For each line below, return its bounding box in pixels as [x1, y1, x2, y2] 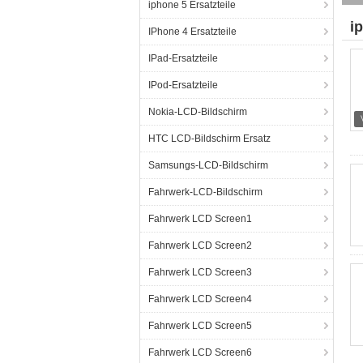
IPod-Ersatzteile [148, 79, 218, 91]
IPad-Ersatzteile [148, 53, 218, 64]
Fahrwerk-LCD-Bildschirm [148, 186, 263, 198]
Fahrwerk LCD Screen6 [148, 347, 252, 358]
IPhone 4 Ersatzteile [148, 26, 237, 37]
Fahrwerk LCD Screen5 [148, 320, 252, 331]
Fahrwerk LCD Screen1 [148, 213, 252, 224]
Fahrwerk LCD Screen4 [148, 293, 252, 305]
